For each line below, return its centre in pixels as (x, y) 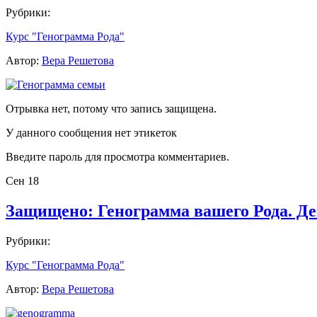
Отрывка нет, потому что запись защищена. (111, 109)
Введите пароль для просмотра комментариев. (117, 157)
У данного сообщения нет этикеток (91, 133)
